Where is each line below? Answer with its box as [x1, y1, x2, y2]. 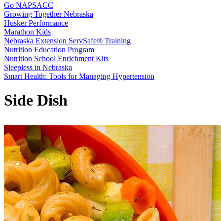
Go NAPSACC [4, 1, 53, 9]
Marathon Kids [4, 28, 51, 36]
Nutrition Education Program [4, 45, 94, 54]
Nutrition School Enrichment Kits [4, 54, 109, 63]
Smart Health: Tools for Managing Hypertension [4, 72, 154, 80]
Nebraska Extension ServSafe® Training [4, 37, 131, 45]
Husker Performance [4, 19, 68, 27]
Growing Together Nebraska [4, 10, 93, 18]
